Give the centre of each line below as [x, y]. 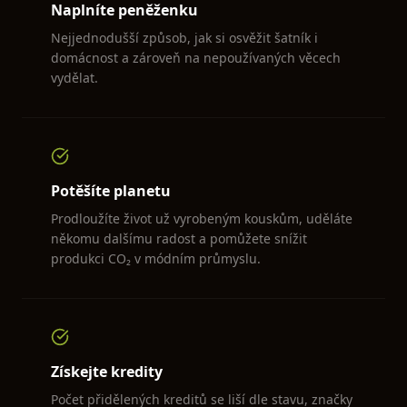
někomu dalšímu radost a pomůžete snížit [179, 238]
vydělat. [74, 78]
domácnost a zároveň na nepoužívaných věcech [196, 58]
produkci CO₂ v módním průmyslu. [156, 258]
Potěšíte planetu [111, 191]
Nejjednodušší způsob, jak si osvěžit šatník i [184, 38]
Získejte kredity [107, 372]
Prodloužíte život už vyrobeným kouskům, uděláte [202, 218]
